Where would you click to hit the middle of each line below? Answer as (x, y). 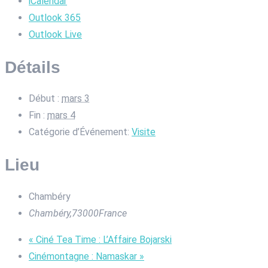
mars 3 (76, 99)
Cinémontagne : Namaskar (84, 256)
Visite (144, 132)
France (113, 213)
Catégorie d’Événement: (79, 132)
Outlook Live (55, 35)
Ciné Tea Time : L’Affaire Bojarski (103, 239)
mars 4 (61, 115)
